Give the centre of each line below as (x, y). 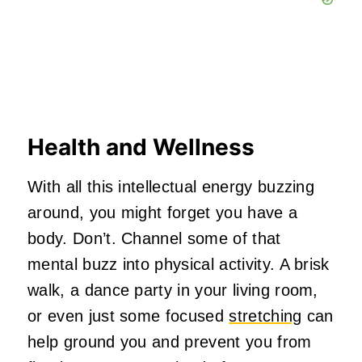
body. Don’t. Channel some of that (154, 239)
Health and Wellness (141, 147)
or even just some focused (128, 316)
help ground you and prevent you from (170, 342)
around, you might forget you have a (163, 213)
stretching (265, 316)
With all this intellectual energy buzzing (171, 187)
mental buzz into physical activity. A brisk (179, 265)
